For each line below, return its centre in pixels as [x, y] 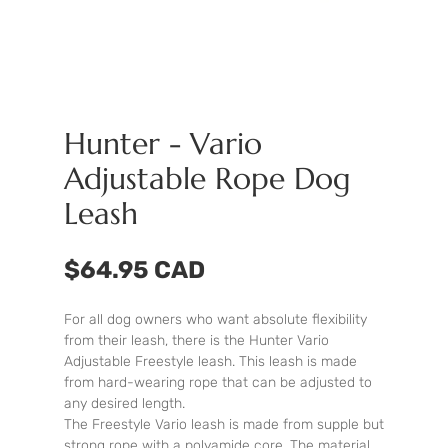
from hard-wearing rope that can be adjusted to [218, 383]
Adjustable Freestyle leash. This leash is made [210, 362]
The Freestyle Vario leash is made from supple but [224, 425]
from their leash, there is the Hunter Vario [196, 341]
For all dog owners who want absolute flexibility [215, 320]
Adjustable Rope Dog [207, 179]
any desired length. [124, 404]
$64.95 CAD [134, 270]
